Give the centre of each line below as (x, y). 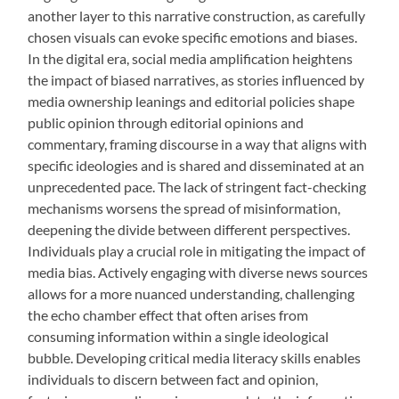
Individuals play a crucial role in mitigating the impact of (197, 251)
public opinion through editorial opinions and (166, 123)
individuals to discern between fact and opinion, (173, 379)
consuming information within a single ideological (179, 337)
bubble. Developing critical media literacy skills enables (195, 358)
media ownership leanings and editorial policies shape (191, 102)
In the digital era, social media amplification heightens (191, 59)
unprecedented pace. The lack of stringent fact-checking (197, 187)
